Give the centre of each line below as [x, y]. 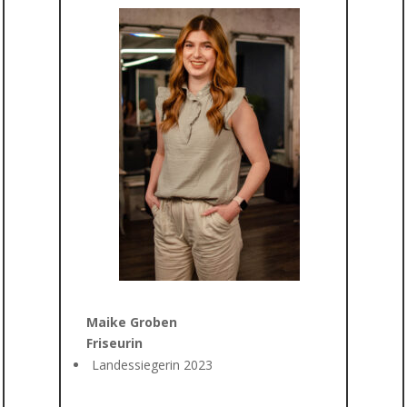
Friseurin [101, 342]
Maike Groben [131, 322]
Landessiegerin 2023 [152, 364]
